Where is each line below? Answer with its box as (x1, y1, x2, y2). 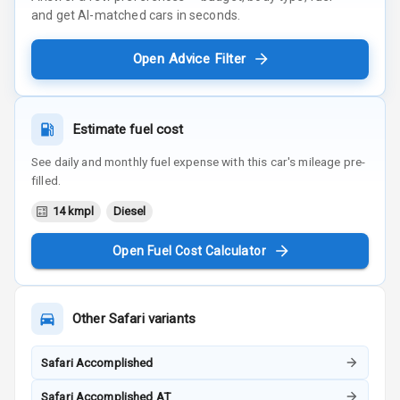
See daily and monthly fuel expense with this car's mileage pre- (31, 154, 366, 169)
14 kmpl (53, 204, 94, 218)
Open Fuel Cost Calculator (112, 243, 266, 258)
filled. (31, 172, 62, 187)
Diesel (113, 204, 146, 218)
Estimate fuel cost (72, 121, 184, 137)
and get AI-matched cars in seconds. (31, 8, 241, 23)
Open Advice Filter (132, 51, 246, 68)
